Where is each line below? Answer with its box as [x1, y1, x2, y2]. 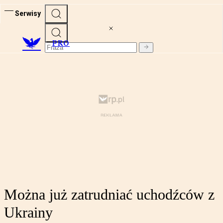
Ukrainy [4, 204, 53, 221]
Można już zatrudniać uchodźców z [4, 186, 215, 203]
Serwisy [15, 9, 41, 17]
